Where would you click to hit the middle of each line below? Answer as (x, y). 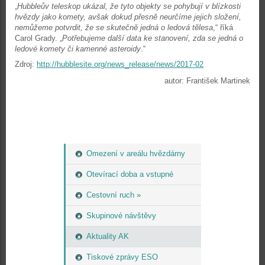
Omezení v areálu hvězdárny (136, 153)
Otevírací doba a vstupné (130, 174)
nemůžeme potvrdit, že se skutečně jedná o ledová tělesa (114, 28)
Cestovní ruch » (114, 195)
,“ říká (223, 28)
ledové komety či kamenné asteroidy (78, 49)
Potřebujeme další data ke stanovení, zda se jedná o (153, 38)
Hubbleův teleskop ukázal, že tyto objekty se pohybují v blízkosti (129, 6)
